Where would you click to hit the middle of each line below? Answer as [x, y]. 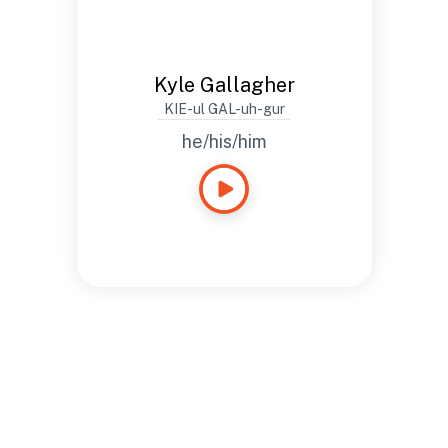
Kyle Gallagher [224, 85]
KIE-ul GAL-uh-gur [224, 109]
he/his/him [224, 141]
